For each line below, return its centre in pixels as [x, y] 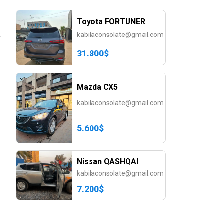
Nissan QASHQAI [108, 161]
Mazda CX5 [97, 87]
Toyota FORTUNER [111, 21]
